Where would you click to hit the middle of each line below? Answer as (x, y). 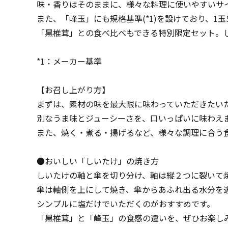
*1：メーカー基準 (69, 61)
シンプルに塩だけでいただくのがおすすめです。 (126, 204)
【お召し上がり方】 (73, 90)
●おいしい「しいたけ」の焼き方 (98, 161)
